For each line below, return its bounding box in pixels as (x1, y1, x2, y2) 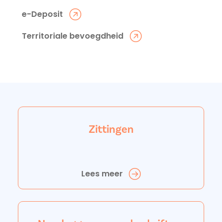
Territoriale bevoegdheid (22, 30, 123, 42)
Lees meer (81, 168, 123, 179)
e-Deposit (22, 8, 63, 20)
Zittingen (88, 122, 134, 136)
